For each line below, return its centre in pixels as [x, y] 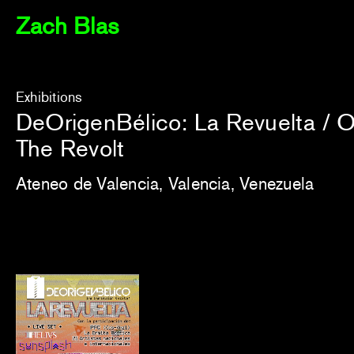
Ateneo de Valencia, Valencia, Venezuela [165, 183]
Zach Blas [68, 26]
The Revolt [70, 148]
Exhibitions [49, 97]
